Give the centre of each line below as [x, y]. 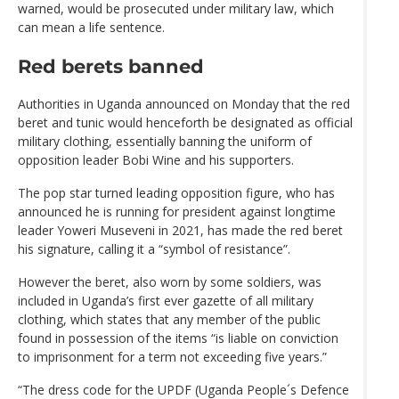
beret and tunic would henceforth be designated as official [185, 122]
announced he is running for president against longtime [177, 211]
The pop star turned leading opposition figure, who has [176, 192]
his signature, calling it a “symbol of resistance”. [154, 248]
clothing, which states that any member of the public [169, 319]
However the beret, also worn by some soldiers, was [170, 281]
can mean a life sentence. [91, 28]
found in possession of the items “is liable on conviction [178, 338]
